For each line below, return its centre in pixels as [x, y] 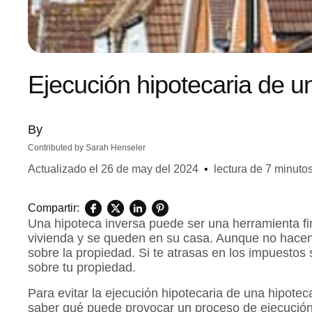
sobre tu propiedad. [82, 268]
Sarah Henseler [116, 148]
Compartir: [54, 208]
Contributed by [57, 148]
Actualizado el [64, 169]
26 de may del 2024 [150, 169]
